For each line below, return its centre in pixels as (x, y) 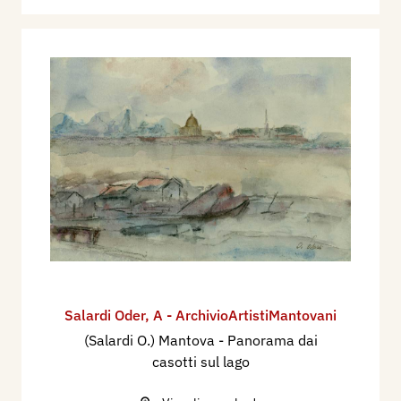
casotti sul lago (200, 361)
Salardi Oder (105, 315)
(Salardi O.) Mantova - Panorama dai (200, 340)
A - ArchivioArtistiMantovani (245, 315)
